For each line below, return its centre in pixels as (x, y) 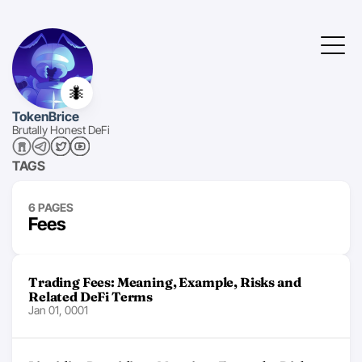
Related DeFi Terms (91, 297)
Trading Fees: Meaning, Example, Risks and (165, 282)
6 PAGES (51, 207)
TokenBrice (46, 116)
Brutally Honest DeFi (61, 130)
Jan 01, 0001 (58, 310)
